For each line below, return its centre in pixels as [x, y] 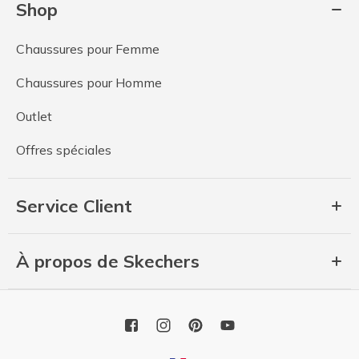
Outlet [34, 117]
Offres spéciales [64, 150]
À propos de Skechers [108, 262]
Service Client [74, 206]
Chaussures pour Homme [89, 83]
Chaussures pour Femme [88, 49]
